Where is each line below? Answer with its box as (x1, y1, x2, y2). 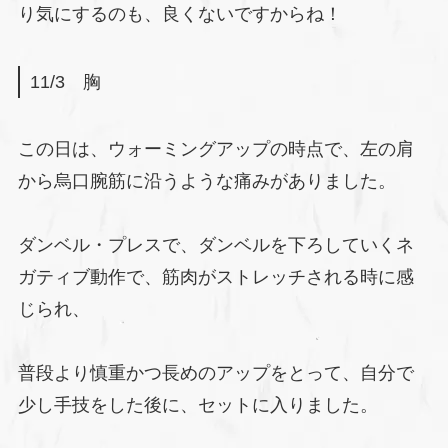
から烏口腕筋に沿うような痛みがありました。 (17, 171, 396, 192)
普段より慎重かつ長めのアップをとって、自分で (17, 363, 414, 384)
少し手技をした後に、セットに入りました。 (17, 395, 378, 416)
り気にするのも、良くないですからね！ (17, 3, 342, 24)
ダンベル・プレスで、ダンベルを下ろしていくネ (17, 235, 414, 256)
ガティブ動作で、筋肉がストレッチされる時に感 (17, 267, 414, 288)
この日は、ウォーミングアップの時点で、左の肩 (17, 139, 414, 160)
